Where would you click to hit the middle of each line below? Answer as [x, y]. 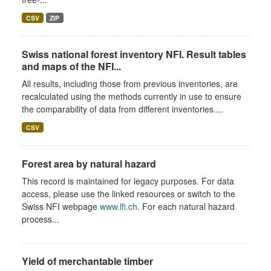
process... [41, 219]
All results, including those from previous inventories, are [130, 83]
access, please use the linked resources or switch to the [129, 193]
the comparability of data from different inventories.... [122, 109]
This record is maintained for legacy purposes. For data [128, 181]
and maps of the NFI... [71, 66]
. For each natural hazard [186, 206]
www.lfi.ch [119, 206]
